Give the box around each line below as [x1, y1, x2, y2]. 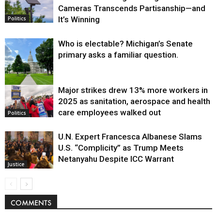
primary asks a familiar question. [58, 49, 178, 60]
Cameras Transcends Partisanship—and [58, 3, 205, 13]
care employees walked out [58, 107, 161, 117]
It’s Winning [58, 14, 100, 24]
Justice [8, 161, 24, 168]
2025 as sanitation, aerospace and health [58, 96, 210, 106]
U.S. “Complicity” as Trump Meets [58, 142, 184, 153]
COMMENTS [11, 198, 51, 207]
